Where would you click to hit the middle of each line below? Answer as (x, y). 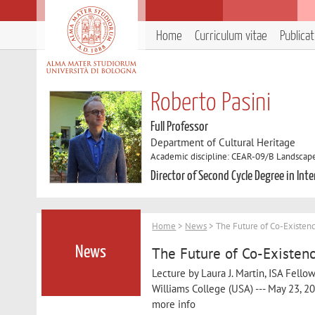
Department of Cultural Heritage (223, 142)
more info (174, 304)
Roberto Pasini (211, 103)
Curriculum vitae (231, 36)
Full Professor (180, 127)
